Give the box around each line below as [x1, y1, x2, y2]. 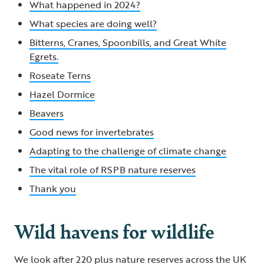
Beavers [29, 105, 64, 120]
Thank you [29, 181, 76, 196]
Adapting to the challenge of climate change [29, 143, 226, 158]
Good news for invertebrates [29, 124, 154, 139]
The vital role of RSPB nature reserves [29, 162, 196, 177]
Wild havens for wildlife [14, 216, 214, 245]
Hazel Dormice [29, 87, 95, 101]
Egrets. [29, 49, 58, 64]
